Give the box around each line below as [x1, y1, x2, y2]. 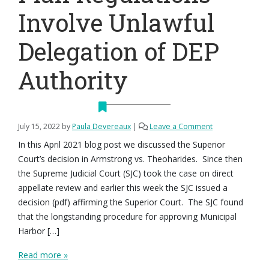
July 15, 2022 [18, 121, 60, 131]
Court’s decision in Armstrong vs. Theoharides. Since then [18, 153, 243, 165]
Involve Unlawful [18, 7, 214, 38]
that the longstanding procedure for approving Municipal [18, 211, 237, 222]
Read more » [18, 249, 68, 261]
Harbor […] [18, 225, 59, 237]
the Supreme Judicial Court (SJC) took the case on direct [18, 168, 234, 179]
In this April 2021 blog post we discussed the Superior [18, 139, 225, 150]
